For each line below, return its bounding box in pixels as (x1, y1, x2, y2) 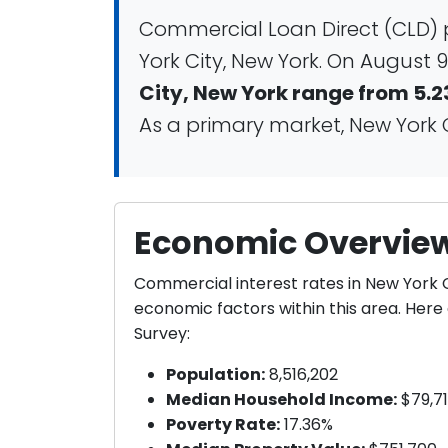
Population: (166, 362, 266, 386)
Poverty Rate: (166, 412, 281, 436)
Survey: (134, 321, 191, 345)
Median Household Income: (166, 387, 398, 411)
